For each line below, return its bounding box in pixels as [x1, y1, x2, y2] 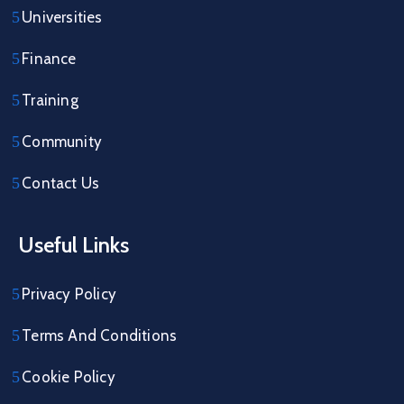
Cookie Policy [22, 367, 115, 386]
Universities [22, 7, 103, 26]
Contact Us [22, 173, 100, 192]
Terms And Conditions [22, 326, 178, 344]
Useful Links [18, 231, 129, 258]
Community [22, 132, 103, 151]
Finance [22, 49, 77, 68]
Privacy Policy [22, 284, 117, 303]
